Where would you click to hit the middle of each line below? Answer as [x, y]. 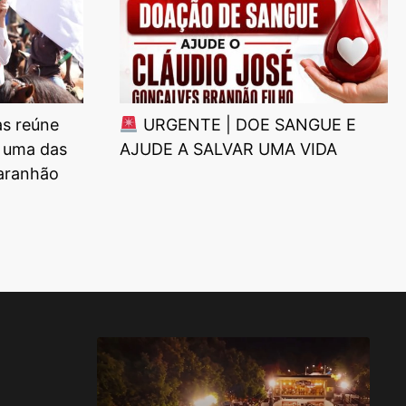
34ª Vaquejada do [271, 384]
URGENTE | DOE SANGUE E [247, 124]
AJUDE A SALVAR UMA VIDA [228, 149]
